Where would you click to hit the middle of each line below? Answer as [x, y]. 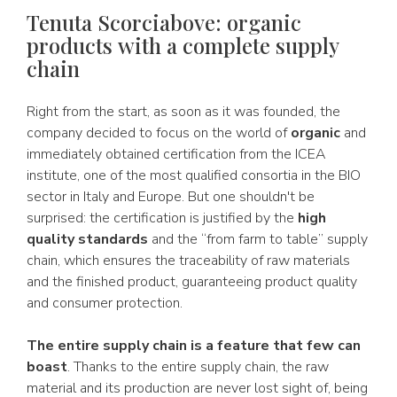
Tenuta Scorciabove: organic [164, 22]
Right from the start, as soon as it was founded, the [183, 112]
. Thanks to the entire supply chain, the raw [198, 367]
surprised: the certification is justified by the [162, 218]
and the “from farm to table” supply [258, 239]
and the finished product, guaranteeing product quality [192, 282]
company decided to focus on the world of [159, 133]
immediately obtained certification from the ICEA [176, 154]
